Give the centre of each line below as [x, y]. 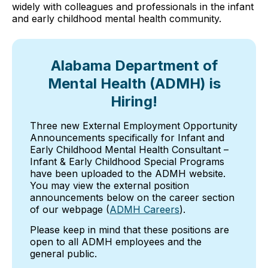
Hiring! [134, 102]
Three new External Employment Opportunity [134, 125]
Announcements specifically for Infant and [127, 137]
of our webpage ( [70, 209]
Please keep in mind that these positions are [130, 230]
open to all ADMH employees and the [116, 242]
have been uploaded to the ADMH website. [128, 173]
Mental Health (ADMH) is [134, 84]
